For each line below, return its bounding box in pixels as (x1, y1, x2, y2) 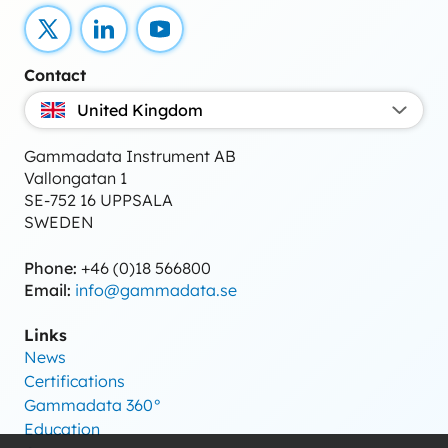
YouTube (159, 28, 223, 49)
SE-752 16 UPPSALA (24, 190, 173, 210)
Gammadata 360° (24, 395, 162, 415)
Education (24, 419, 100, 439)
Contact (24, 65, 86, 85)
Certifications (24, 371, 125, 391)
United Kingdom (77, 100, 203, 120)
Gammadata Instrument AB (24, 146, 236, 166)
